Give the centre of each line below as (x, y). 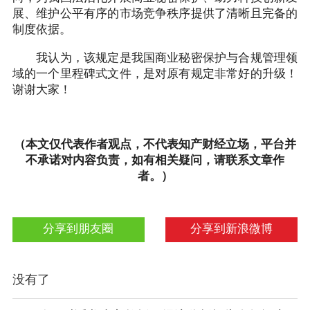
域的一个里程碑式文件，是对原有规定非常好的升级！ (155, 74)
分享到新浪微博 (232, 229)
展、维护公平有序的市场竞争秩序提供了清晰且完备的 (155, 14)
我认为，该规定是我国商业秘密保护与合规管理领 (155, 58)
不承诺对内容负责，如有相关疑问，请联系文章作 (155, 161)
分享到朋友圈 (79, 229)
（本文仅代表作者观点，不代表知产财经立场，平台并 (155, 145)
